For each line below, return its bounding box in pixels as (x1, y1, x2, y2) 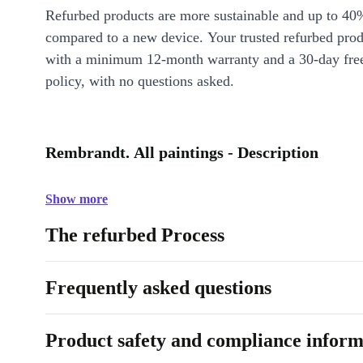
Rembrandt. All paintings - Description (45, 143, 318, 161)
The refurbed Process (45, 224, 224, 246)
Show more (45, 192, 108, 206)
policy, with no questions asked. (45, 73, 234, 89)
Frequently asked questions (45, 277, 271, 298)
